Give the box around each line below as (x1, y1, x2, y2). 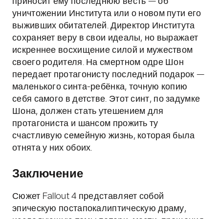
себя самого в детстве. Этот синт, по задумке (12, 95, 200, 104)
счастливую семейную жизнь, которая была (12, 131, 195, 140)
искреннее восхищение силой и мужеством (12, 46, 193, 55)
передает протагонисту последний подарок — (12, 70, 205, 79)
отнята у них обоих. (12, 144, 92, 153)
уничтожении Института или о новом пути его (12, 9, 201, 18)
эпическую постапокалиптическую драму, (12, 204, 187, 213)
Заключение (12, 168, 83, 180)
